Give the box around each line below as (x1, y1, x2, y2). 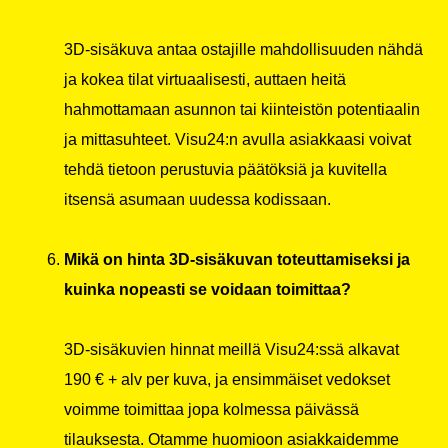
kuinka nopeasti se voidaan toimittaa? (64, 281, 351, 299)
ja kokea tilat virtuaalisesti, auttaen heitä (64, 71, 346, 89)
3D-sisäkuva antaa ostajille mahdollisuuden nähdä (64, 41, 423, 59)
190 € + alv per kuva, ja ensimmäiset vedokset (64, 371, 390, 389)
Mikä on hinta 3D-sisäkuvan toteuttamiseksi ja (64, 251, 410, 269)
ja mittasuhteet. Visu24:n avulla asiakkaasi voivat (64, 131, 411, 149)
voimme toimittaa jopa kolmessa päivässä (64, 401, 359, 419)
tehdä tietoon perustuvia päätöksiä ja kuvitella (64, 161, 387, 179)
